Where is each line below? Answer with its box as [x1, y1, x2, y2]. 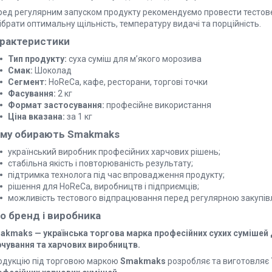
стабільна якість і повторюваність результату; [8, 158, 193, 169]
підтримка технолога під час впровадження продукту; [8, 170, 225, 180]
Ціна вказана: [8, 112, 65, 122]
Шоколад [33, 66, 72, 76]
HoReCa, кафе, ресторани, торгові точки [47, 77, 208, 87]
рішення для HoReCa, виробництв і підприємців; [8, 182, 199, 192]
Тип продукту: [8, 54, 67, 64]
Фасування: [8, 89, 56, 99]
